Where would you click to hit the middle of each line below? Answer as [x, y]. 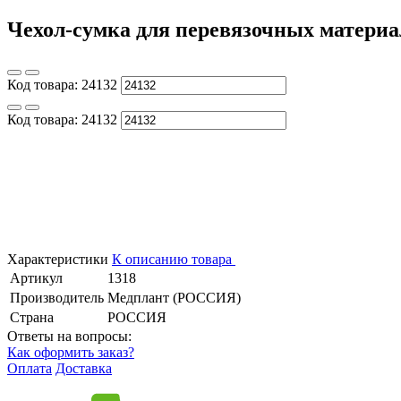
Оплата [30, 368]
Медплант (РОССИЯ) [174, 297]
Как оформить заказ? [71, 352]
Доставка [84, 368]
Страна [32, 317]
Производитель [57, 297]
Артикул [36, 277]
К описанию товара [172, 259]
